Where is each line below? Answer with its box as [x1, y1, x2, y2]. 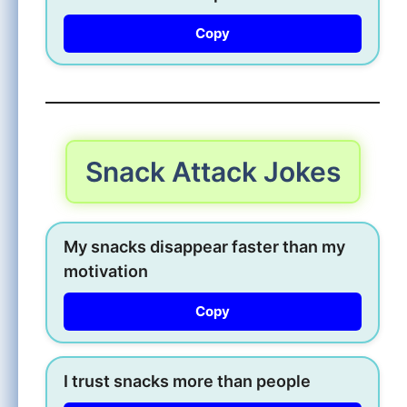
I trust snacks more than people [64, 371, 311, 391]
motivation [64, 261, 148, 281]
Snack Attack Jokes [84, 154, 341, 188]
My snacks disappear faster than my [64, 236, 345, 256]
